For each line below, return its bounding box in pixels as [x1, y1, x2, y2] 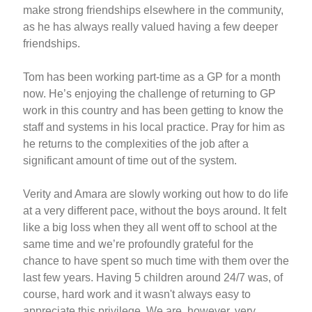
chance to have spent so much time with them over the [23, 254, 289, 267]
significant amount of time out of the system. [23, 154, 237, 166]
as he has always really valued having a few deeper [23, 20, 278, 33]
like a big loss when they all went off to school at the [23, 221, 277, 233]
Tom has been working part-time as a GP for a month [23, 70, 281, 83]
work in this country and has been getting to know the [23, 104, 283, 116]
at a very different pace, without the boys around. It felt [23, 204, 286, 217]
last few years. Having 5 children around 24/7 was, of [23, 271, 283, 283]
